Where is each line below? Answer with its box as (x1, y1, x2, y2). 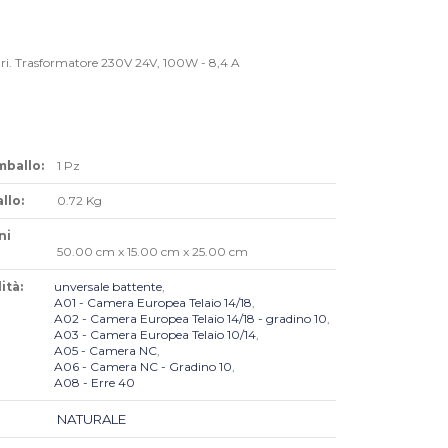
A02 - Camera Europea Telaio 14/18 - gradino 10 (54, 310, 328, 326)
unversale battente (54, 278, 163, 294)
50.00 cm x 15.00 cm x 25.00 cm (54, 243, 249, 259)
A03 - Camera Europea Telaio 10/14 (54, 326, 257, 342)
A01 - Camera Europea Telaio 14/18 (54, 294, 253, 310)
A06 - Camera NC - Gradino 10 (54, 358, 233, 374)
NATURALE (57, 410, 127, 427)
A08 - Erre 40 (54, 374, 136, 390)
